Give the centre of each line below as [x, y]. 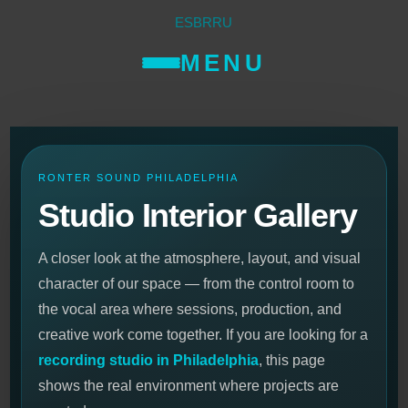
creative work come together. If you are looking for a [204, 335]
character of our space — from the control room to [197, 284]
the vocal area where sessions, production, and [190, 310]
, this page [292, 361]
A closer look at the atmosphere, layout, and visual [200, 259]
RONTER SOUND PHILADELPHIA [138, 178]
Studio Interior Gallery [198, 216]
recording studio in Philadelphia [149, 361]
